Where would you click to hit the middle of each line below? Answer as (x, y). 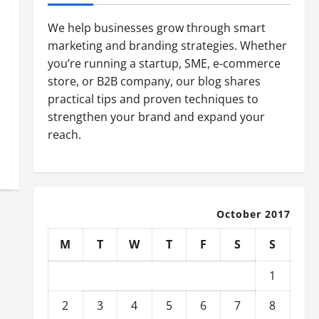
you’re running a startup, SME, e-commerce (164, 63)
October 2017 (253, 214)
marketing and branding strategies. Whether (167, 46)
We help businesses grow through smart (156, 28)
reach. (64, 135)
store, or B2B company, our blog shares (154, 81)
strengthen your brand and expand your (156, 117)
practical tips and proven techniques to (153, 99)
